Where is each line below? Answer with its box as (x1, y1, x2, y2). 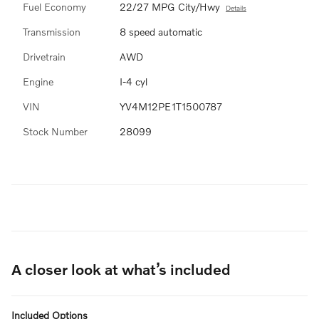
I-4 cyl (120, 75, 147, 88)
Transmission (23, 26, 80, 38)
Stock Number (23, 125, 88, 137)
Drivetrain (23, 51, 66, 63)
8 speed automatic (120, 26, 202, 38)
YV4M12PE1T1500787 (120, 100, 222, 113)
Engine (23, 75, 53, 88)
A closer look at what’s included (11, 260, 231, 278)
